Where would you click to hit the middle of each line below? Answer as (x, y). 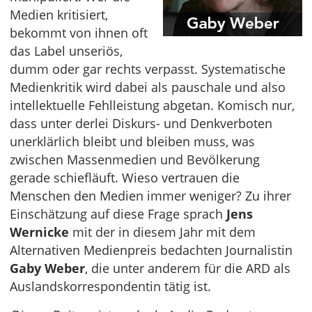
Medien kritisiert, (59, 15)
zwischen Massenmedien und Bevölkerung (135, 159)
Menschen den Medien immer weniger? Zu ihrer (150, 196)
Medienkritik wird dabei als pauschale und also (148, 87)
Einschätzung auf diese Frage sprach (118, 214)
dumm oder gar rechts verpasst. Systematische (148, 69)
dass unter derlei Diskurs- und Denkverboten (141, 123)
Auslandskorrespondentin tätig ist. (110, 286)
